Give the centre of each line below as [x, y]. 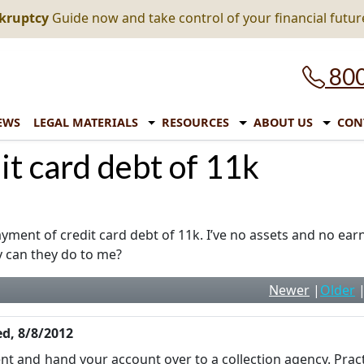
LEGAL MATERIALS [85, 122]
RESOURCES [196, 122]
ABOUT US [284, 122]
